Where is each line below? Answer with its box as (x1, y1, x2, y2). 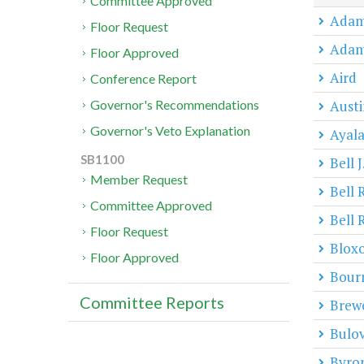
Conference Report (90, 71, 197, 87)
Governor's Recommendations (90, 97, 260, 113)
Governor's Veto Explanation (90, 123, 251, 139)
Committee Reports (80, 292, 224, 313)
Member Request (90, 171, 188, 188)
